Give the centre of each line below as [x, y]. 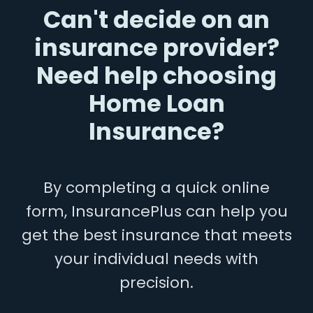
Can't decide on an [156, 20]
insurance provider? [156, 48]
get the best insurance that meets [156, 235]
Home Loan [156, 103]
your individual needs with [156, 259]
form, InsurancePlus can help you [156, 212]
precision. [156, 283]
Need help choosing [156, 75]
